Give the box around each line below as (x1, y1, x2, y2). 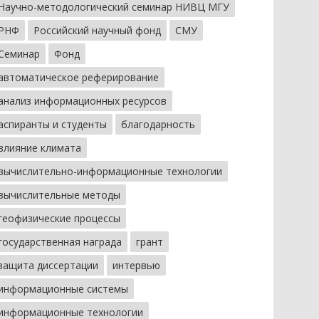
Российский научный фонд (33, 23, 161, 37)
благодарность (120, 117, 195, 131)
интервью (112, 258, 160, 272)
